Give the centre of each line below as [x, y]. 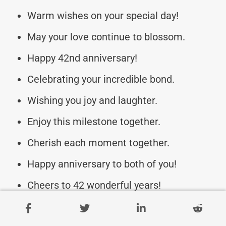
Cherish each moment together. [98, 143]
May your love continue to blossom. [106, 37]
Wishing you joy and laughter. [92, 100]
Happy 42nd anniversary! [82, 58]
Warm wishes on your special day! [103, 15]
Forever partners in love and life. [100, 206]
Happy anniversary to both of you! [102, 164]
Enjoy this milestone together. [94, 121]
